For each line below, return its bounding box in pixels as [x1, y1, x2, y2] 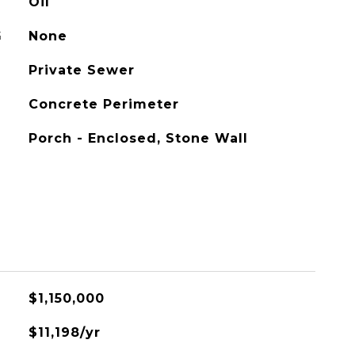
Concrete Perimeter [28, 97, 179, 112]
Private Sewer [28, 63, 135, 78]
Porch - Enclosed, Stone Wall [28, 131, 248, 146]
